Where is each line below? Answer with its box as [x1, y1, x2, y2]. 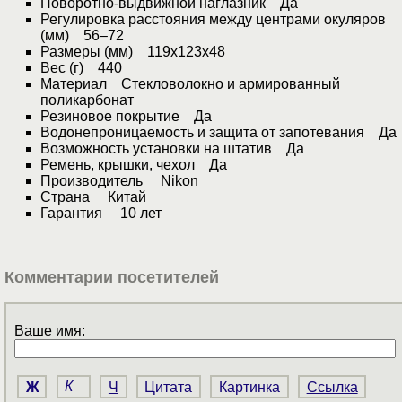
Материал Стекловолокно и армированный [40, 76, 340, 92]
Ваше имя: [14, 323, 85, 339]
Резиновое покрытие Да [40, 109, 212, 125]
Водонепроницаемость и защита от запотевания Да [40, 125, 397, 141]
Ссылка [306, 379, 358, 395]
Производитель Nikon [40, 173, 198, 189]
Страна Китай [40, 189, 146, 205]
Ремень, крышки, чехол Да [40, 157, 227, 173]
